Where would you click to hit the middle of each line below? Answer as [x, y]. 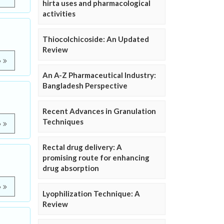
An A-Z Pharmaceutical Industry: [99, 75]
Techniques [63, 122]
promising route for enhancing [96, 158]
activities [59, 14]
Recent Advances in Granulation [99, 111]
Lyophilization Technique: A [91, 194]
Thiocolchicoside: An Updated [96, 39]
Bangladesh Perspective [85, 86]
